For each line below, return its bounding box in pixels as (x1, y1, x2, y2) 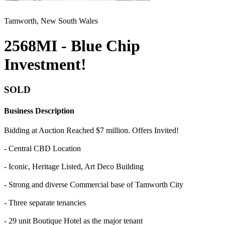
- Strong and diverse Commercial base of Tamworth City (4, 180, 183, 189)
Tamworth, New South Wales (4, 17, 98, 26)
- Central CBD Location (4, 144, 81, 153)
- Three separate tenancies (4, 198, 86, 207)
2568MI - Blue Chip (4, 36, 140, 55)
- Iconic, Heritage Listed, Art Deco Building (4, 162, 144, 171)
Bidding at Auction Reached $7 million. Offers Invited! (4, 126, 179, 135)
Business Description (4, 106, 74, 115)
